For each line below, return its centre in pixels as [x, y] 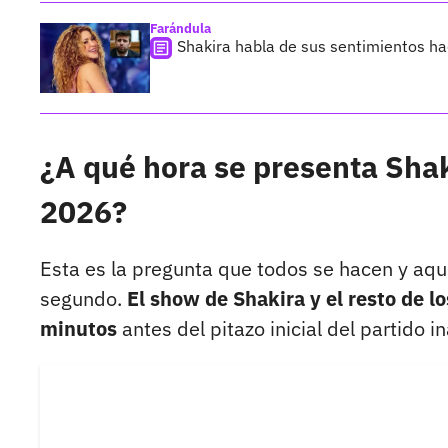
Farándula [180, 29]
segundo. [83, 299]
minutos [78, 329]
